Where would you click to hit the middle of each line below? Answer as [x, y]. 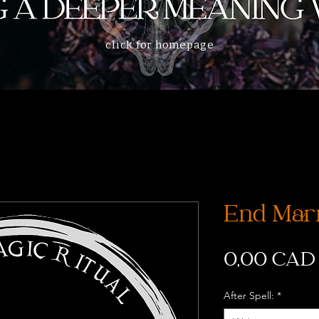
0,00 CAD [270, 261]
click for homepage [160, 45]
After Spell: [249, 296]
